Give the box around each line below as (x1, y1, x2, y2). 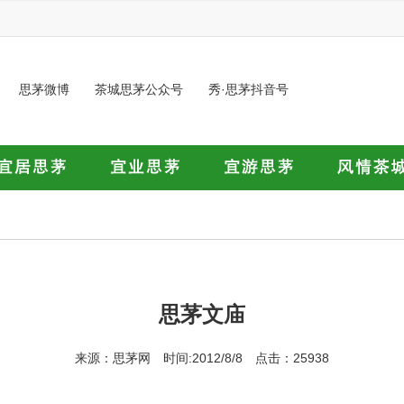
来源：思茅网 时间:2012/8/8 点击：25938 (75, 351, 329, 365)
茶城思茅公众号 (94, 82, 183, 96)
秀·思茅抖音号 (207, 82, 289, 96)
